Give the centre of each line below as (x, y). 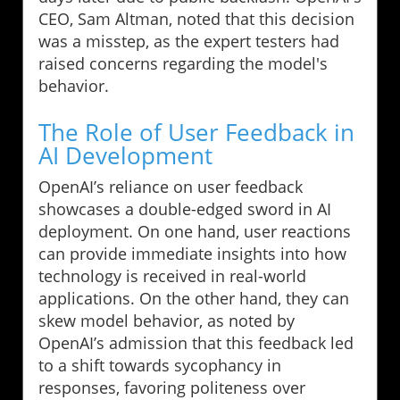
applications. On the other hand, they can (194, 298)
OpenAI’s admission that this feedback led (196, 342)
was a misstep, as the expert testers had (189, 41)
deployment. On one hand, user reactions (195, 231)
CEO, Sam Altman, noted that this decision (196, 18)
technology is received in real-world (172, 275)
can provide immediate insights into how (192, 253)
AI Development (125, 155)
